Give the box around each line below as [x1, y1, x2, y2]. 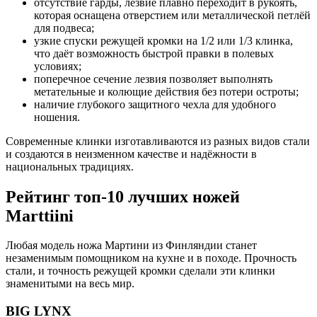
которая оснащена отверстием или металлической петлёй [34, 8, 311, 21]
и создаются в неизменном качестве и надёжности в [6, 147, 257, 160]
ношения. [34, 110, 80, 123]
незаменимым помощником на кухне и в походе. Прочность [6, 252, 296, 265]
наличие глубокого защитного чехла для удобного [34, 98, 276, 110]
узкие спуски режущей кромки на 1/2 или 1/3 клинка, [34, 34, 293, 47]
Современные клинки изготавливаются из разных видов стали [6, 134, 310, 147]
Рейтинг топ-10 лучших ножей [6, 187, 240, 206]
